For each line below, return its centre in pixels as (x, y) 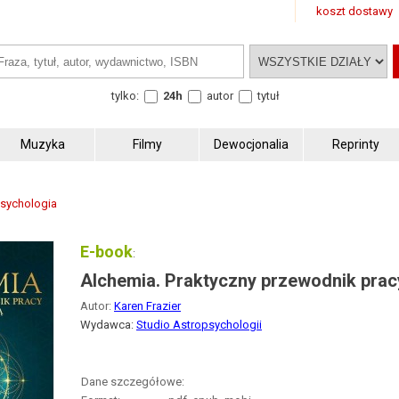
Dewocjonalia (251, 144)
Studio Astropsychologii (199, 325)
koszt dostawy (354, 11)
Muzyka (43, 144)
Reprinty (355, 144)
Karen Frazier (147, 306)
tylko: (125, 95)
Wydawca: (108, 325)
